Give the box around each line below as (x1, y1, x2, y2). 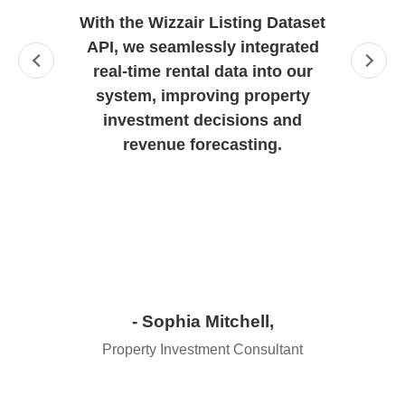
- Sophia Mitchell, (131, 312, 274, 332)
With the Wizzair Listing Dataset (80, 14, 325, 33)
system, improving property (95, 87, 310, 106)
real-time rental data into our (92, 62, 313, 81)
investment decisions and (103, 111, 302, 130)
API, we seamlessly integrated (86, 38, 319, 57)
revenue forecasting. (123, 136, 282, 155)
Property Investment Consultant (102, 342, 303, 358)
